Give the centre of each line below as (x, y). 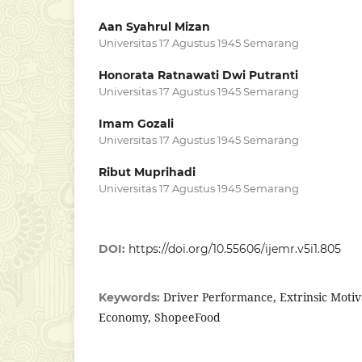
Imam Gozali (136, 123)
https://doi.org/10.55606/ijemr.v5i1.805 (235, 248)
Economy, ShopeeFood (160, 317)
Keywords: (131, 297)
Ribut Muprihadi (147, 172)
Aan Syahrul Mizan (154, 26)
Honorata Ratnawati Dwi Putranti (198, 75)
